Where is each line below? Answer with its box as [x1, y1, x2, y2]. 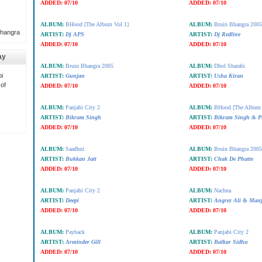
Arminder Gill [65, 239, 101, 245]
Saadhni [65, 146, 84, 152]
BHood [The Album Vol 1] [65, 21, 129, 27]
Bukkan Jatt [65, 156, 96, 162]
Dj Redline [213, 31, 240, 37]
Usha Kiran [213, 73, 243, 79]
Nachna [213, 187, 231, 194]
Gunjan [65, 73, 85, 79]
